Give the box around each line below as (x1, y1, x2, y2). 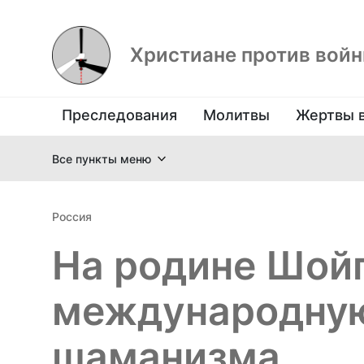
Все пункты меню (52, 151, 151, 166)
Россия (52, 210, 92, 223)
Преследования (62, 106, 177, 123)
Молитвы (203, 106, 270, 123)
